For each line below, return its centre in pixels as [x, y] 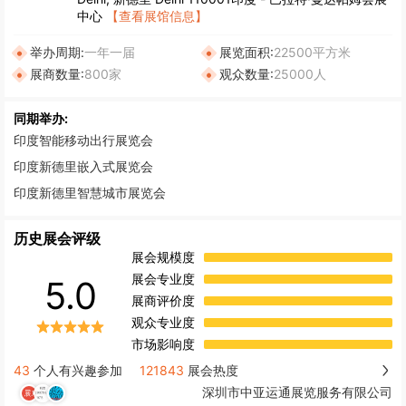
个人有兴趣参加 [76, 370]
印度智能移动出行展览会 [83, 140]
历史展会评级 [57, 238]
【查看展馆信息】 [157, 15]
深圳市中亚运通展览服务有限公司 [297, 392]
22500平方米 [312, 52]
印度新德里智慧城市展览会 [90, 192]
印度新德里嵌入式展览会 [83, 166]
